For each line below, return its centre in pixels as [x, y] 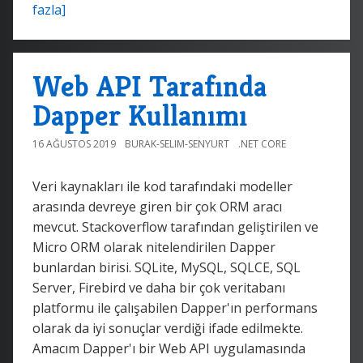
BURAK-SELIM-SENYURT [177, 143]
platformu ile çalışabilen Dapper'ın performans [175, 307]
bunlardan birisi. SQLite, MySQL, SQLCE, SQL [167, 267]
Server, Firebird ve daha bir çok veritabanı [159, 287]
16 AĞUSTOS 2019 [74, 143]
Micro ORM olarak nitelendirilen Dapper [154, 247]
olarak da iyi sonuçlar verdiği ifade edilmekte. [168, 328]
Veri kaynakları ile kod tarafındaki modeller [162, 186]
